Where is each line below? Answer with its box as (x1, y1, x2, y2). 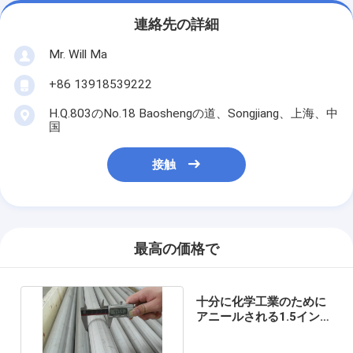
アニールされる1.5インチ (195, 309, 332, 324)
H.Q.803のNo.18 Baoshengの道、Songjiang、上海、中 (48, 106, 338, 121)
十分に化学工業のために (195, 294, 326, 309)
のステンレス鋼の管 (195, 324, 303, 339)
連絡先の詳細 (134, 17, 219, 33)
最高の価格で (134, 241, 219, 258)
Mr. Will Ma (48, 46, 107, 61)
